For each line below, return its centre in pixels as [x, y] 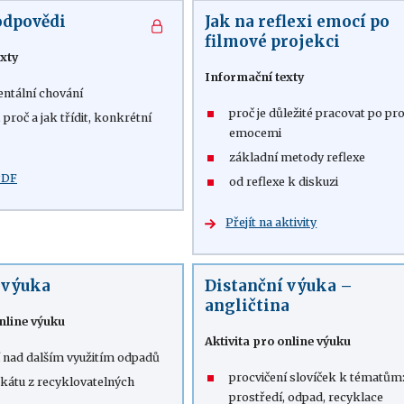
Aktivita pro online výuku [278, 341]
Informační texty [255, 77]
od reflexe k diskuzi [284, 182]
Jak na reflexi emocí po [298, 22]
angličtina [248, 306]
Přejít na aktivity [271, 222]
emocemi [256, 133]
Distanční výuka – [279, 286]
